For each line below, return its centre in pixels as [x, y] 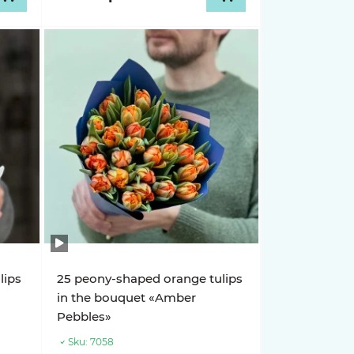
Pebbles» [85, 316]
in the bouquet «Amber [127, 298]
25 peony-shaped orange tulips [150, 279]
